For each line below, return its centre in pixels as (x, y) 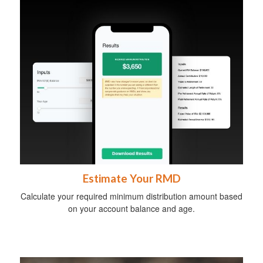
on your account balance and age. (131, 208)
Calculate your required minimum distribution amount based (131, 196)
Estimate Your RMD (131, 178)
